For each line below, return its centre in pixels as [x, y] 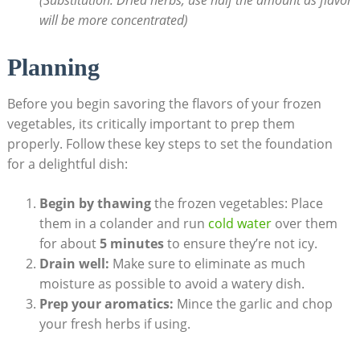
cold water [239, 223]
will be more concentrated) [113, 20]
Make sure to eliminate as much [207, 263]
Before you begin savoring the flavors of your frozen [164, 103]
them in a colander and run [123, 223]
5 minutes [131, 243]
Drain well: [74, 263]
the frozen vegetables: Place [237, 203]
